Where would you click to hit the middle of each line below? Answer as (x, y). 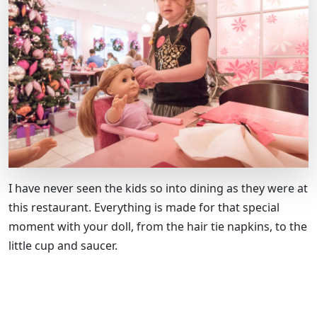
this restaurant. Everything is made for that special (144, 207)
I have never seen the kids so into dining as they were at (158, 188)
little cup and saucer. (63, 245)
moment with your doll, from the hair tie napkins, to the (158, 226)
